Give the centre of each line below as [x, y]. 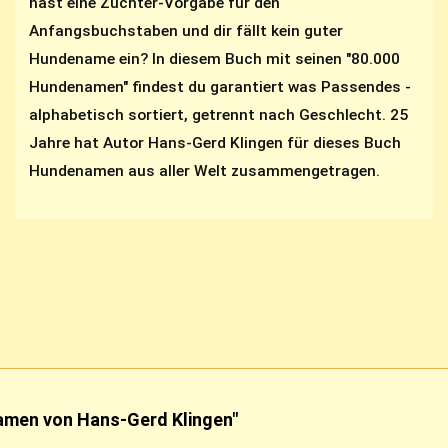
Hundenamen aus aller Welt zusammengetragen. [205, 171]
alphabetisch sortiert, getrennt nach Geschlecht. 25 [219, 115]
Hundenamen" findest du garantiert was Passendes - [220, 87]
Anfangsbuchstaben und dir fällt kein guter [186, 31]
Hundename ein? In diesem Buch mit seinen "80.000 [215, 59]
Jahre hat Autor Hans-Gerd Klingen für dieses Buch [215, 143]
